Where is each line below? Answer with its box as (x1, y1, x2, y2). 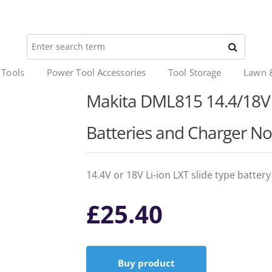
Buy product (117, 257, 175, 269)
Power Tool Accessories (46, 66, 146, 78)
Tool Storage (168, 66, 222, 78)
